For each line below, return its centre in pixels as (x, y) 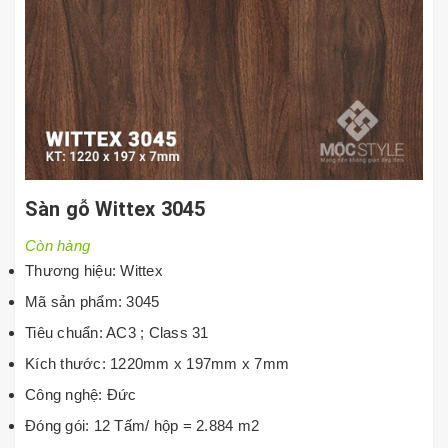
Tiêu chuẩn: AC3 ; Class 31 (117, 332)
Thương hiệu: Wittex (94, 270)
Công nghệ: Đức (81, 394)
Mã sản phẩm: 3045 (92, 301)
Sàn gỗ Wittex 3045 (115, 209)
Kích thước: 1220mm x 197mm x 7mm (157, 363)
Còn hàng (57, 245)
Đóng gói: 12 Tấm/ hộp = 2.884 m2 (142, 425)
